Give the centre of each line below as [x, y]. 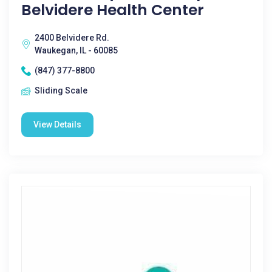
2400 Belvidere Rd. [72, 38]
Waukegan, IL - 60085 [76, 50]
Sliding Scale [61, 90]
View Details [57, 124]
